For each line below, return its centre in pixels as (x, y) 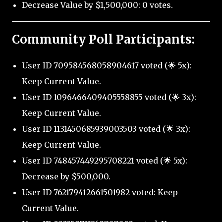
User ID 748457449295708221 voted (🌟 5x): (105, 161)
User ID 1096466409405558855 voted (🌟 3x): (109, 97)
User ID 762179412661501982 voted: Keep (100, 193)
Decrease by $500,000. (66, 177)
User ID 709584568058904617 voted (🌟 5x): (107, 66)
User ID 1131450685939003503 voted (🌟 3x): (106, 129)
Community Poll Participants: (103, 40)
